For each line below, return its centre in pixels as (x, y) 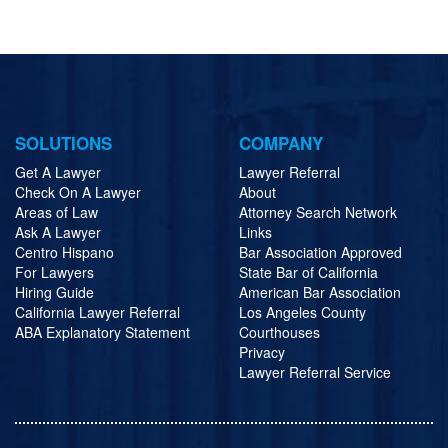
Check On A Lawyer (78, 191)
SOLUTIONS (63, 142)
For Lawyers (54, 271)
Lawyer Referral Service (315, 371)
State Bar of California (308, 271)
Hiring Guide (54, 291)
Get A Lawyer (58, 171)
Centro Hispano (64, 251)
